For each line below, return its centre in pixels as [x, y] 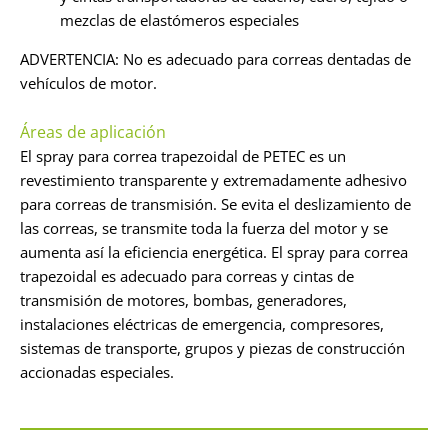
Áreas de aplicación [93, 131]
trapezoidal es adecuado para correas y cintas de [187, 275]
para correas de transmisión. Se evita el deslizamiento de [215, 203]
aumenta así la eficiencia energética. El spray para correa [214, 251]
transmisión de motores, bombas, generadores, [183, 299]
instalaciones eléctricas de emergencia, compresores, [202, 323]
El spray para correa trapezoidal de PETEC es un [183, 155]
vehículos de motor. [92, 82]
